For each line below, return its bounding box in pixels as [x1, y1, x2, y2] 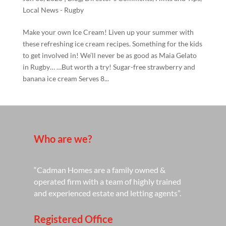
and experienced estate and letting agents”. [34, 188, 182, 198]
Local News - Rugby [22, 5, 84, 14]
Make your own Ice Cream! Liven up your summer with [22, 27, 194, 36]
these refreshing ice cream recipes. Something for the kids [22, 39, 202, 48]
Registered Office [34, 212, 114, 225]
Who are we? [34, 132, 92, 145]
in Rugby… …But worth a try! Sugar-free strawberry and [22, 62, 195, 71]
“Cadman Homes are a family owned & [34, 164, 166, 175]
